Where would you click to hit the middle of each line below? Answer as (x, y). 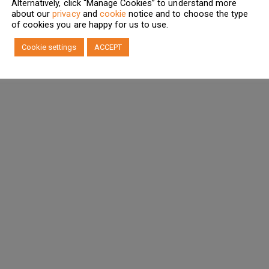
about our (32, 14)
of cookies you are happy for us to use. (90, 24)
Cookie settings (49, 47)
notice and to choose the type (187, 14)
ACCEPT (108, 47)
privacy (66, 14)
